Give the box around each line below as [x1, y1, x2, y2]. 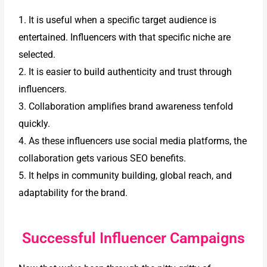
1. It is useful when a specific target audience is [18, 14, 217, 26]
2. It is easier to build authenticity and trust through [18, 66, 232, 77]
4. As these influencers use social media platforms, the [18, 135, 247, 147]
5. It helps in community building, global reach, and [18, 169, 232, 181]
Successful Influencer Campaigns [22, 229, 245, 247]
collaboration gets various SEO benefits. [18, 152, 187, 164]
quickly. [18, 117, 51, 129]
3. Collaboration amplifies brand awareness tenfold [18, 100, 234, 112]
